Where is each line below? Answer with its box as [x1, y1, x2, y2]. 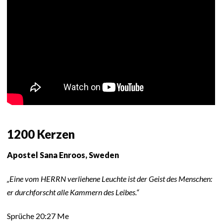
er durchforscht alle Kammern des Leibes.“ [7, 187, 139, 197]
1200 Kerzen [7, 127, 75, 142]
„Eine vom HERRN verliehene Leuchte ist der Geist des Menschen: [7, 174, 212, 184]
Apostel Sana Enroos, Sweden [7, 150, 119, 160]
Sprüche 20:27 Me [7, 211, 69, 221]
